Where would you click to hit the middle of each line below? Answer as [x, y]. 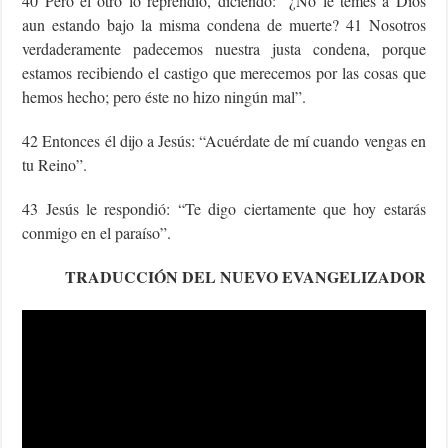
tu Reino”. [55, 164]
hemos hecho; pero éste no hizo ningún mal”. [164, 96]
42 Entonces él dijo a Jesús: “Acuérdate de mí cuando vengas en [224, 140]
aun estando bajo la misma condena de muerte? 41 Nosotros [224, 24]
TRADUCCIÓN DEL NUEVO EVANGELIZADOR [245, 276]
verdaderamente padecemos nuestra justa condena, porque [224, 48]
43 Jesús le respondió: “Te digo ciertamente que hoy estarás [224, 208]
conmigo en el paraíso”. [97, 232]
